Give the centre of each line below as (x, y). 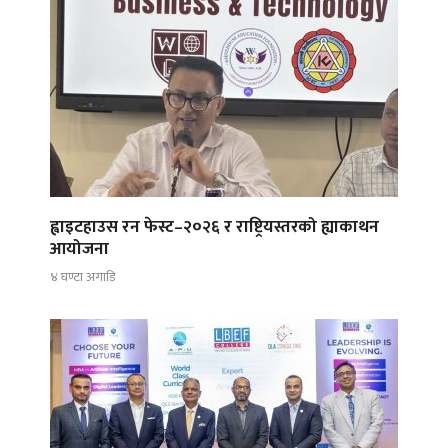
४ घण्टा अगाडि (82, 277)
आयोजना (79, 248)
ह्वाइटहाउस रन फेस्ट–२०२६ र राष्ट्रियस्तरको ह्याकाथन (214, 226)
